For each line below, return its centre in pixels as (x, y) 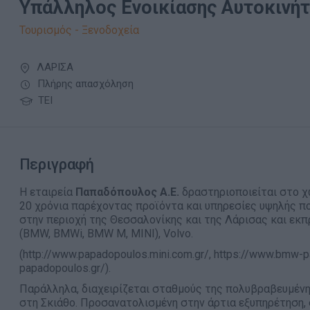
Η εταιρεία (47, 192)
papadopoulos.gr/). (65, 268)
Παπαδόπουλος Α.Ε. (127, 192)
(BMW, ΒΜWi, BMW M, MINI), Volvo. (106, 234)
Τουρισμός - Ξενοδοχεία (79, 30)
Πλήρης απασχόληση (84, 84)
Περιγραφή (56, 164)
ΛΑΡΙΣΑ (53, 67)
